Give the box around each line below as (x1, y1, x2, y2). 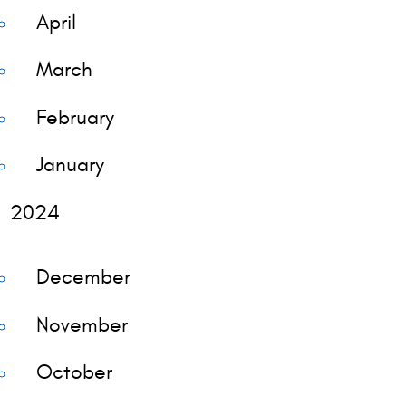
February (35, 104, 114, 130)
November (35, 312, 128, 337)
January (35, 152, 104, 178)
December (35, 265, 130, 290)
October (35, 359, 112, 384)
